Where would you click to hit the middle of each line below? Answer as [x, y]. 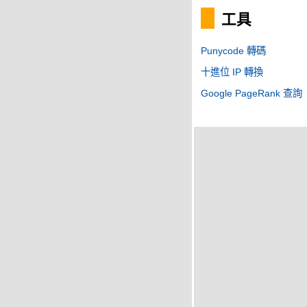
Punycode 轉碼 [233, 50]
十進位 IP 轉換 [232, 72]
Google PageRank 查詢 [251, 93]
